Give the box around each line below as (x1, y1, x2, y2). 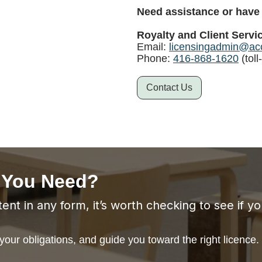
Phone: (137, 53, 173, 64)
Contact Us (146, 82, 192, 92)
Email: (137, 41, 169, 53)
